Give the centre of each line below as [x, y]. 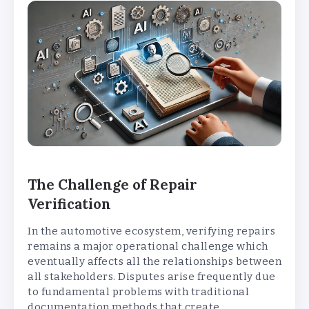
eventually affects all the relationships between [154, 261]
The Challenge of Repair [112, 185]
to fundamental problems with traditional [138, 291]
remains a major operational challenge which [148, 246]
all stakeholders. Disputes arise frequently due [152, 276]
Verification [69, 204]
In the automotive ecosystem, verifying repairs [151, 231]
